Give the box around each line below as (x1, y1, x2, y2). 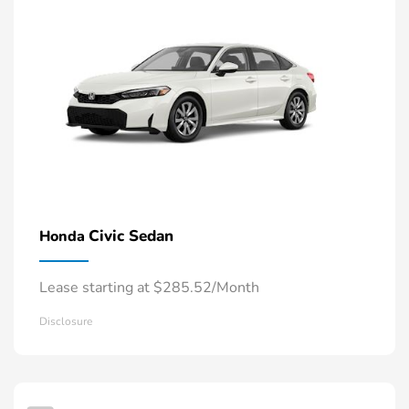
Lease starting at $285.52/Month (39, 278, 259, 299)
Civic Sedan (89, 225, 173, 247)
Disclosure (39, 314, 92, 330)
